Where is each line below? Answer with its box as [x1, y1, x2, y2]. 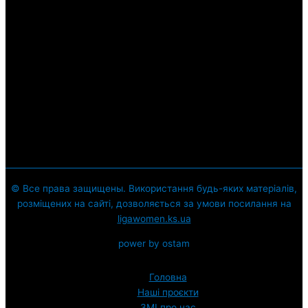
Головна [148, 272, 187, 283]
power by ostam [118, 237, 190, 249]
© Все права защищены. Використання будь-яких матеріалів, [11, 183, 297, 195]
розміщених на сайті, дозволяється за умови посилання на [16, 198, 291, 210]
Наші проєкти [137, 287, 199, 298]
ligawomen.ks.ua [117, 213, 191, 225]
